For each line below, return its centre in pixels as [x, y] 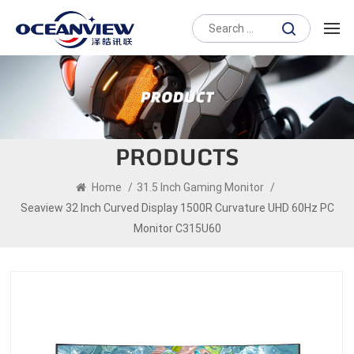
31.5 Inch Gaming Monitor [200, 187]
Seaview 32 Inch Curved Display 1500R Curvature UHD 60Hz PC [177, 207]
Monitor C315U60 [177, 228]
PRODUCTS [177, 157]
